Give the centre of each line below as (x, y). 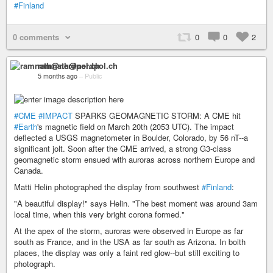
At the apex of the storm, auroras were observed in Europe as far (129, 230)
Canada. (29, 170)
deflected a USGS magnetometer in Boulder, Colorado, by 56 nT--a (131, 137)
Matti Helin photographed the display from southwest (108, 186)
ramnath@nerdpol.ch (78, 66)
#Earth (26, 126)
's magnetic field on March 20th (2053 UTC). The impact (136, 126)
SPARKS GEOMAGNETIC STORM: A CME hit (157, 115)
